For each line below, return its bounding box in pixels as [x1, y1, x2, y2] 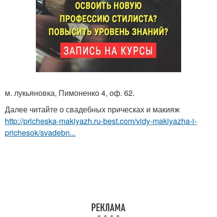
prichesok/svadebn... [5, 127, 76, 138]
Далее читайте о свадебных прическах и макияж [5, 104, 180, 115]
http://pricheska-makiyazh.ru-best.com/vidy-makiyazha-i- [5, 115, 197, 126]
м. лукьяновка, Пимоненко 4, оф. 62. [5, 87, 135, 98]
